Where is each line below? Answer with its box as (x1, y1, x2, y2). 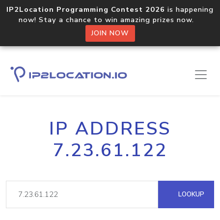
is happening (165, 4, 214, 14)
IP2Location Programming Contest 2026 (6, 4, 165, 14)
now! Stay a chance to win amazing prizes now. (19, 15, 201, 25)
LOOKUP (176, 190, 204, 199)
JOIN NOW (91, 28, 129, 38)
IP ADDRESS (49, 116, 171, 141)
